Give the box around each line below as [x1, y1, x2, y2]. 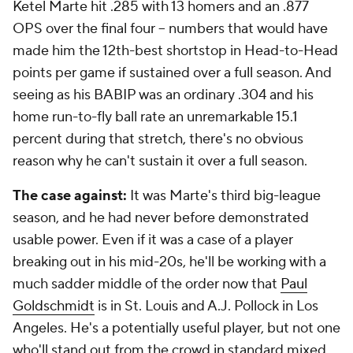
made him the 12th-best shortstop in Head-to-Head [13, 42, 338, 60]
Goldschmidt [13, 297, 95, 315]
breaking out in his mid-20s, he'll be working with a [13, 253, 326, 271]
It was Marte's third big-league [130, 187, 321, 205]
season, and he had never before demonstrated [13, 209, 309, 227]
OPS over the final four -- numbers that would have [13, 20, 328, 38]
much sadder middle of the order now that [13, 275, 281, 293]
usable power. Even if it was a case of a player [13, 231, 293, 249]
